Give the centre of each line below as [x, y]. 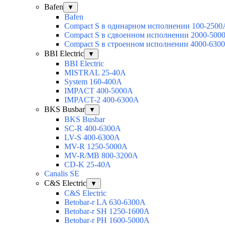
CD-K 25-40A [88, 165]
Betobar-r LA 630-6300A [105, 202]
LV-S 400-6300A [92, 138]
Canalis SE [62, 174]
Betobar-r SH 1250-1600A [107, 211]
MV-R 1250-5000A [96, 147]
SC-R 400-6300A [93, 129]
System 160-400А [93, 82]
